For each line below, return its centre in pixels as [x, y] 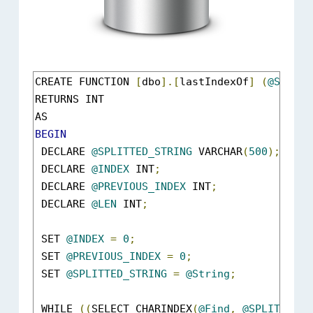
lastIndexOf [214, 82]
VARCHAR [218, 152]
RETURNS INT [70, 99]
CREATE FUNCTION [86, 82]
